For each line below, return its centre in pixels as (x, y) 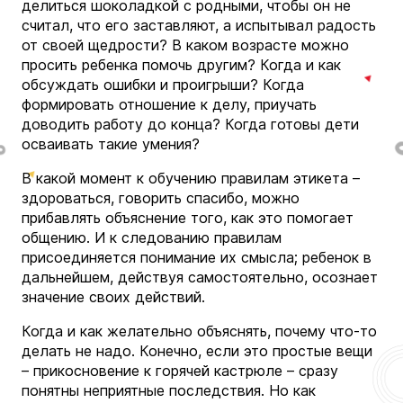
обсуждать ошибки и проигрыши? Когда (163, 84)
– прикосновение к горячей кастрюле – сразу (180, 370)
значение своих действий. (113, 296)
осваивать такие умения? (111, 143)
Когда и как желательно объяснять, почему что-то (199, 331)
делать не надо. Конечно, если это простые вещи (197, 350)
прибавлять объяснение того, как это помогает (188, 217)
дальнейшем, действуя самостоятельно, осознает (200, 277)
